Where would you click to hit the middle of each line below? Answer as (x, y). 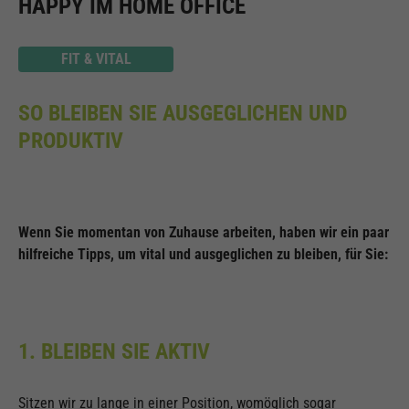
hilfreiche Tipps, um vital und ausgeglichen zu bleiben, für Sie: (203, 255)
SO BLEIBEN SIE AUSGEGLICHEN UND (183, 114)
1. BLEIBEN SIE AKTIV (114, 352)
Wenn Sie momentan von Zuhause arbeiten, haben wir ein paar (204, 233)
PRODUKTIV (71, 141)
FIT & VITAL (96, 59)
